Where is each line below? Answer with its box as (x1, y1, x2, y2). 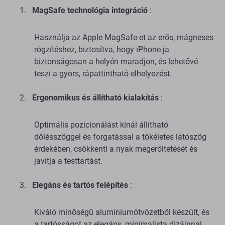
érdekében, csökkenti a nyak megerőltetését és (34, 144, 197, 154)
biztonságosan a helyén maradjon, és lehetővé (34, 57, 198, 67)
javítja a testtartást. (34, 156, 102, 166)
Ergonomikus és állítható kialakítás (32, 93, 159, 103)
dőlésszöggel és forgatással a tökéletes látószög (34, 132, 206, 142)
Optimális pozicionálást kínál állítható (34, 120, 168, 130)
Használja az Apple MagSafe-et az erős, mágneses (34, 33, 213, 43)
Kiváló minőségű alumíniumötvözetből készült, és (34, 207, 209, 217)
